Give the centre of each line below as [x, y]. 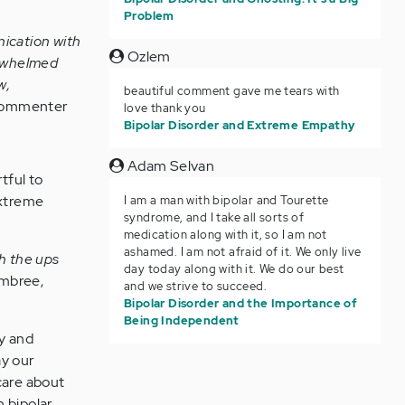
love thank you [165, 108]
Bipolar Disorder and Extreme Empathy [239, 125]
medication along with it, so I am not [225, 235]
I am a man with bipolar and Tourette [226, 200]
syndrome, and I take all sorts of [214, 217]
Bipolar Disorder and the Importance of [240, 303]
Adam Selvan [170, 166]
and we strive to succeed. [195, 286]
